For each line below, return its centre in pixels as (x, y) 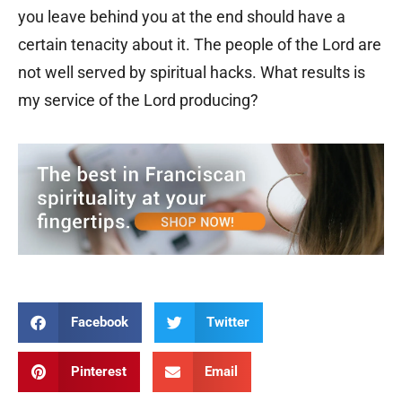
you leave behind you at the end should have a (182, 16)
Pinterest (98, 371)
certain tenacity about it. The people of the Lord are (200, 44)
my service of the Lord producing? (138, 100)
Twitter (228, 322)
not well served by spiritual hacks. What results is (192, 72)
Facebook (99, 322)
